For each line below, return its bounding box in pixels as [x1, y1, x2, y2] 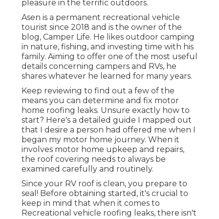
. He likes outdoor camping [90, 32, 195, 42]
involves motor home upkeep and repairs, [22, 144, 184, 154]
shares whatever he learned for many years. [22, 71, 192, 81]
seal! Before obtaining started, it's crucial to [22, 188, 188, 198]
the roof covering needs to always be [22, 154, 166, 164]
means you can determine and [22, 95, 143, 105]
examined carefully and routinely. [22, 164, 153, 174]
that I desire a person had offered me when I [22, 125, 196, 134]
